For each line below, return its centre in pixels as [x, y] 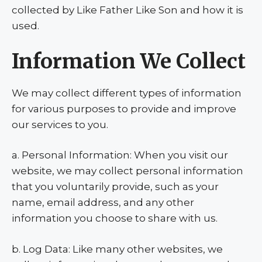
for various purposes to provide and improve [124, 108]
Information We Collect [129, 61]
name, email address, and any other [103, 202]
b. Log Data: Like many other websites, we [117, 249]
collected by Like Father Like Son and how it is [127, 10]
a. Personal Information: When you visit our [120, 155]
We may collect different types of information [127, 93]
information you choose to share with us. [115, 218]
